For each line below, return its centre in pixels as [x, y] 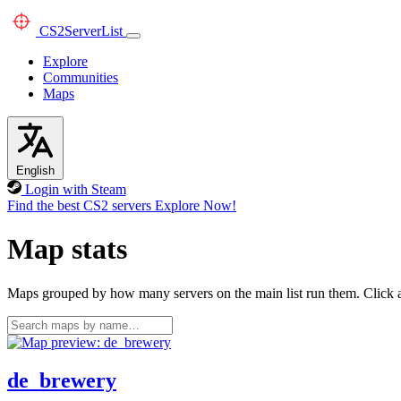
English [35, 171]
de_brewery [62, 380]
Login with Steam [75, 189]
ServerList [94, 31]
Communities [81, 77]
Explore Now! [196, 205]
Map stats [67, 249]
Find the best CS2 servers [79, 205]
